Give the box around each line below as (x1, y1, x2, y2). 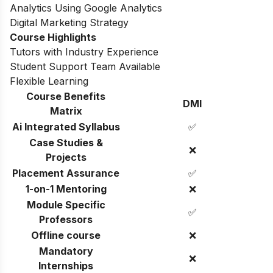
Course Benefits (26, 90, 105, 102)
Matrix (49, 104, 82, 117)
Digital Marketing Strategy (10, 16, 129, 29)
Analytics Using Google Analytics (10, 1, 165, 14)
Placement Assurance (12, 166, 119, 179)
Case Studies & (29, 136, 103, 149)
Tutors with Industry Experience (10, 45, 158, 58)
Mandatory (38, 244, 93, 257)
